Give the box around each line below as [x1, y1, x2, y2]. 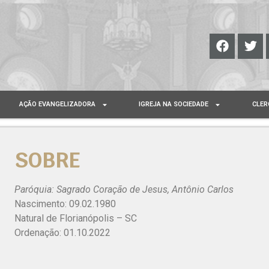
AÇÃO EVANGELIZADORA [19, 100, 95, 109]
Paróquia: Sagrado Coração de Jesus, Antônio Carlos [14, 184, 234, 196]
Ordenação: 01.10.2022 [14, 227, 110, 239]
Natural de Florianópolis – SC [14, 213, 137, 225]
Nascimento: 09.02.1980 [14, 198, 116, 210]
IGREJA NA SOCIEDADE [139, 100, 209, 109]
